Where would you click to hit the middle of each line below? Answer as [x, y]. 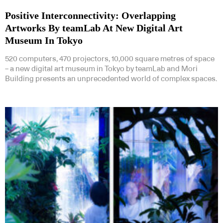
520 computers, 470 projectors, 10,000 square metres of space [110, 59]
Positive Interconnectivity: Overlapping [90, 15]
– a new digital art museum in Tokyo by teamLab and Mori [101, 69]
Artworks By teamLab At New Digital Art [94, 28]
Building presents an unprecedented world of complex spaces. [111, 79]
